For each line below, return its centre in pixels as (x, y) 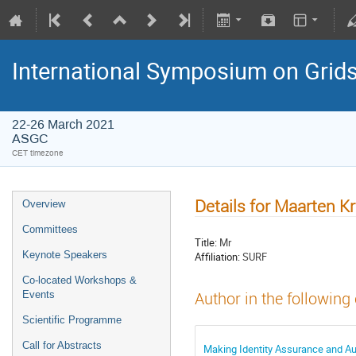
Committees (50, 229)
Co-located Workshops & (79, 280)
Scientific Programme (72, 320)
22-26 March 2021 (63, 124)
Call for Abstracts (62, 345)
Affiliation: (217, 256)
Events (39, 294)
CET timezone (38, 153)
